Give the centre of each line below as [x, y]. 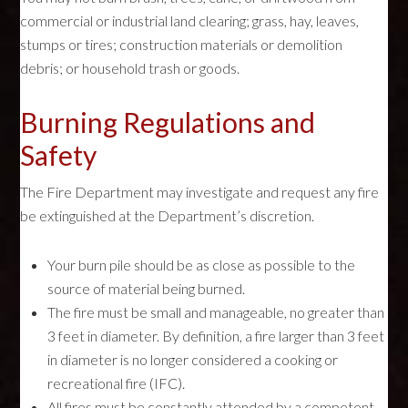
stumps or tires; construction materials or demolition [182, 44]
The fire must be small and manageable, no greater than [216, 312]
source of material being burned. [147, 288]
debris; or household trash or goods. [130, 68]
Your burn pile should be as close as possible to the [202, 265]
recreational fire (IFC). [117, 383]
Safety [59, 155]
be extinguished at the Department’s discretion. [168, 215]
